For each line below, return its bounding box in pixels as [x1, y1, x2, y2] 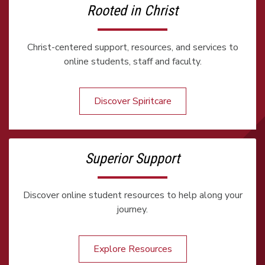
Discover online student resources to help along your [22, 189, 243, 202]
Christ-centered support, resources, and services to [27, 41, 238, 54]
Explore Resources [93, 243, 172, 256]
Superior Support [85, 150, 180, 167]
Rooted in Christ [87, 2, 178, 19]
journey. [117, 203, 148, 216]
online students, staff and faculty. [63, 55, 202, 68]
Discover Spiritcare [93, 95, 172, 108]
